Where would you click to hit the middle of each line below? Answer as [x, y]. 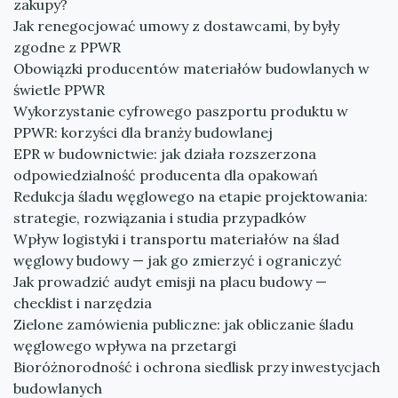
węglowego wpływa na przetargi [125, 346]
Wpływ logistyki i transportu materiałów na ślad [176, 239]
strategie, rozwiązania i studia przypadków [160, 218]
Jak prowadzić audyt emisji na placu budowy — [170, 282]
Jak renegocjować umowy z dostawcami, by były [176, 26]
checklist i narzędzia [83, 303]
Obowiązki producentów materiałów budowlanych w [191, 68]
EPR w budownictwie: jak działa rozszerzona [165, 154]
